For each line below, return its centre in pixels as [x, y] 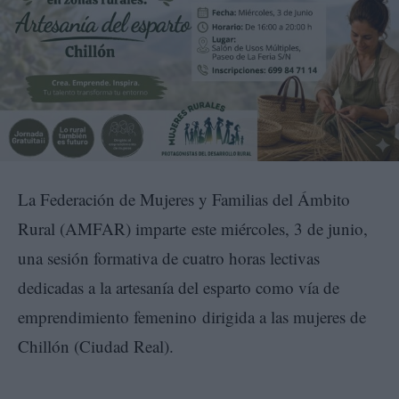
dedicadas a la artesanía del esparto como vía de [179, 287]
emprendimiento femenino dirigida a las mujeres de [192, 316]
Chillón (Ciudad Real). [96, 346]
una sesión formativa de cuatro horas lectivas [169, 257]
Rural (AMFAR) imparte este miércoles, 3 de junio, [193, 228]
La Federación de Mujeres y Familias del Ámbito [184, 199]
